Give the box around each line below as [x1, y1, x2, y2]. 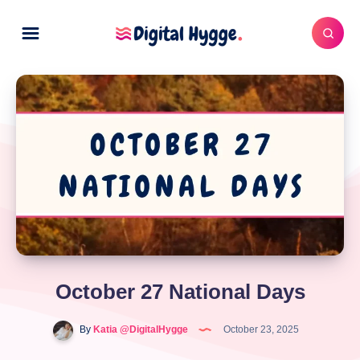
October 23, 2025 [221, 324, 299, 336]
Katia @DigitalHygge [91, 324, 188, 336]
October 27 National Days [55, 279, 305, 304]
